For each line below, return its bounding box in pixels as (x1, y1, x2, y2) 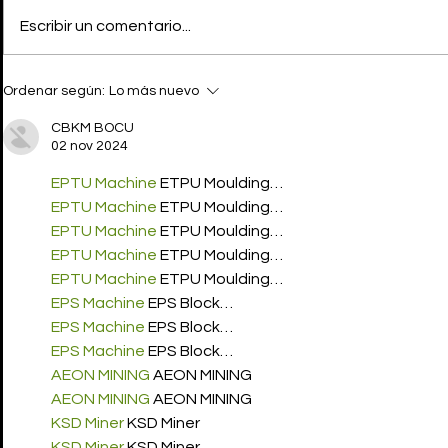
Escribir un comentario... (20, 18, 191, 35)
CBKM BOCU (51, 121, 134, 136)
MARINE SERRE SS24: (27, 68, 217, 90)
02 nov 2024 (51, 139, 128, 154)
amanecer (27, 110, 113, 132)
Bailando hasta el (27, 89, 178, 111)
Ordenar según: (3, 84, 105, 99)
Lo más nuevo (109, 84, 199, 99)
